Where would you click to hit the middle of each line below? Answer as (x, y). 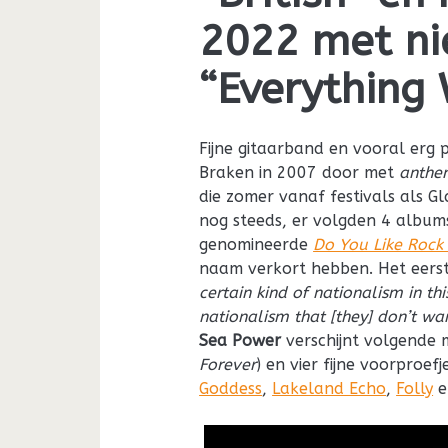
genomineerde (256, 244)
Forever (228, 364)
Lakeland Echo (329, 388)
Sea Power (243, 340)
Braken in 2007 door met (299, 172)
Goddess (231, 388)
